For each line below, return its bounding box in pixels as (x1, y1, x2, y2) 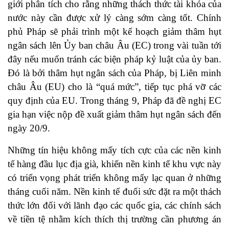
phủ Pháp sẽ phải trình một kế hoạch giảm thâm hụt (8, 26, 221, 37)
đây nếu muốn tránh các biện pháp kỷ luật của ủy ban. (8, 54, 221, 65)
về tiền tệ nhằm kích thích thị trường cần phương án (8, 214, 221, 225)
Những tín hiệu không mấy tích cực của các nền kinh (8, 145, 221, 156)
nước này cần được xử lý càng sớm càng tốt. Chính (8, 12, 221, 24)
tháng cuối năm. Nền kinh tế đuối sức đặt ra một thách (8, 186, 221, 197)
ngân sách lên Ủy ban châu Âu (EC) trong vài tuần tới (8, 40, 221, 51)
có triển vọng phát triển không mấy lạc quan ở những (8, 172, 221, 184)
